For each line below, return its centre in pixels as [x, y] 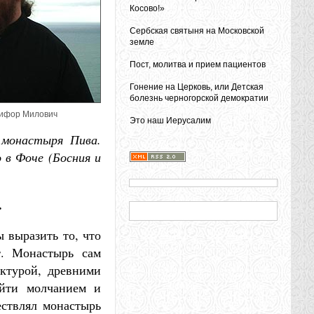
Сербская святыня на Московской [197, 31]
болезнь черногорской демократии [199, 98]
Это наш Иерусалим [170, 121]
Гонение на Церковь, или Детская [197, 87]
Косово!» [147, 8]
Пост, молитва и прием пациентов [198, 64]
